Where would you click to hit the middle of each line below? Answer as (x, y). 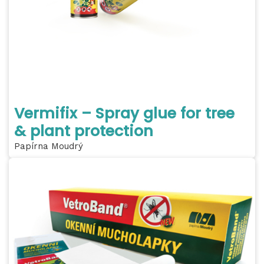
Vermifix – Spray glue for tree (124, 114)
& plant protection (84, 131)
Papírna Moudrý (49, 146)
